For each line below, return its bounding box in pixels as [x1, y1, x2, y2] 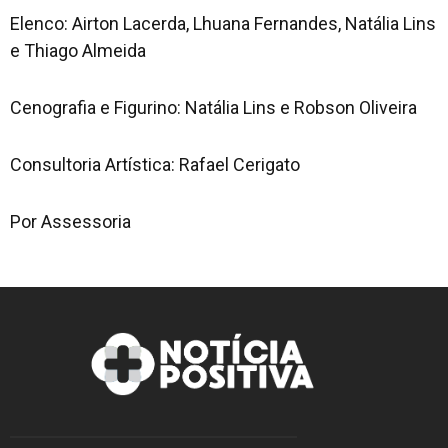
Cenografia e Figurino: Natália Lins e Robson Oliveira [10, 97, 417, 119]
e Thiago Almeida [10, 40, 146, 62]
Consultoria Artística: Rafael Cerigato [10, 154, 300, 176]
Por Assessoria [10, 211, 131, 233]
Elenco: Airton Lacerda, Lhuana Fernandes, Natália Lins [10, 13, 436, 35]
